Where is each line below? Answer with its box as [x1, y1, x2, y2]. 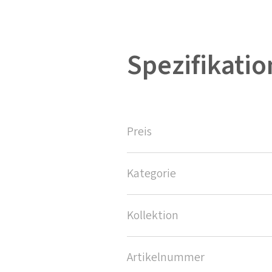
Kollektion [127, 207, 178, 225]
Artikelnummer [127, 249, 205, 267]
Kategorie [127, 165, 176, 183]
